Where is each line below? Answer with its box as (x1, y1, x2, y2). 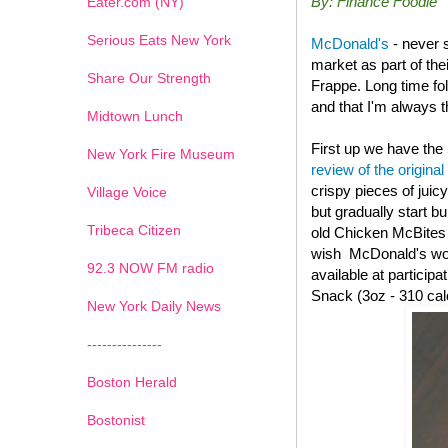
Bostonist (87, 411, 145, 428)
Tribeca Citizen (87, 221, 181, 238)
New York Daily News (87, 297, 221, 314)
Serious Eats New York (87, 31, 231, 48)
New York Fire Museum (87, 145, 235, 162)
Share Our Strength (87, 69, 211, 86)
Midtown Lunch (87, 107, 183, 124)
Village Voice (87, 183, 167, 200)
